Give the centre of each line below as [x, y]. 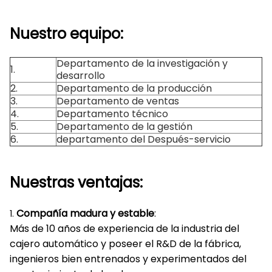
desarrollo [81, 76]
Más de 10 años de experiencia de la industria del [124, 229]
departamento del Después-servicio [144, 139]
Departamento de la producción [134, 88]
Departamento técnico [112, 114]
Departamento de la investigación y [142, 63]
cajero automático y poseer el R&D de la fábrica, [125, 244]
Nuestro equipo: [66, 34]
